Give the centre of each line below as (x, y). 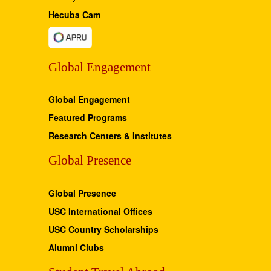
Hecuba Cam (74, 14)
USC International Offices (100, 211)
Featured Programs (88, 118)
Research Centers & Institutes (110, 136)
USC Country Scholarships (103, 229)
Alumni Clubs (76, 247)
